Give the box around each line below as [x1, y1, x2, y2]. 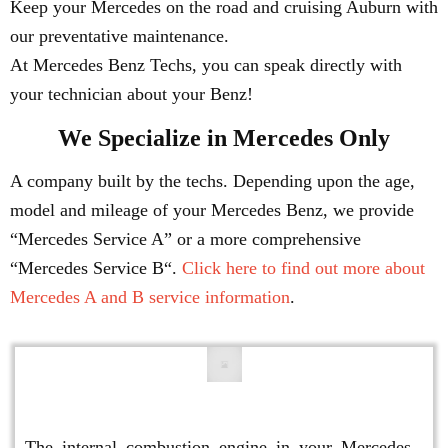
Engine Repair [149, 394, 299, 420]
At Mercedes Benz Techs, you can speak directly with [10, 55, 402, 75]
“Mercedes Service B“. [10, 258, 182, 278]
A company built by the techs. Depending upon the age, [10, 171, 415, 191]
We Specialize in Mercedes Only [58, 125, 390, 151]
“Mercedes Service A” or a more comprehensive [10, 229, 361, 249]
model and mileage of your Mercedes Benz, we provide [10, 200, 414, 220]
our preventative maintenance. [10, 26, 229, 46]
